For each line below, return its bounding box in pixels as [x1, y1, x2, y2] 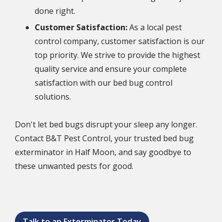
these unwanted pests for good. [15, 161, 133, 172]
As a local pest [127, 21, 182, 33]
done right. [35, 5, 75, 16]
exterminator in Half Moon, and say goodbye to [15, 147, 191, 158]
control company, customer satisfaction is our [35, 35, 205, 47]
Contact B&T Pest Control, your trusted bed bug [15, 133, 194, 144]
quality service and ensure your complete [35, 63, 187, 74]
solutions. [35, 91, 71, 102]
